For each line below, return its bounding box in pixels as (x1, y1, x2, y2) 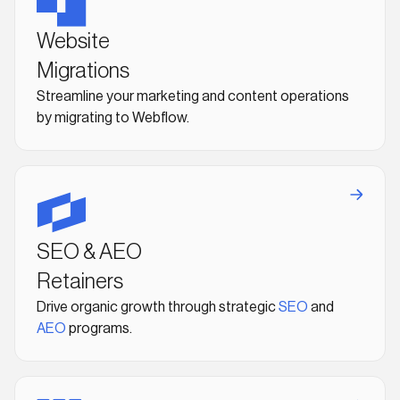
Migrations (37, 60, 129, 81)
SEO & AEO (37, 241, 142, 262)
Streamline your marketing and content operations (37, 89, 349, 104)
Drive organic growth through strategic (37, 300, 279, 314)
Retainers (37, 271, 123, 292)
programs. (66, 321, 132, 336)
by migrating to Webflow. (37, 111, 189, 125)
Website (37, 30, 110, 52)
